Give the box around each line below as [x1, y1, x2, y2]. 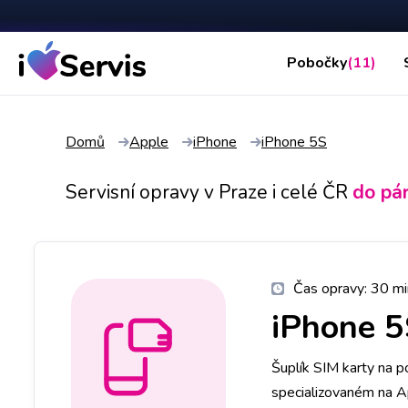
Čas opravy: [293, 278, 371, 299]
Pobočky [286, 53, 347, 74]
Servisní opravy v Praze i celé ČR [66, 178, 348, 205]
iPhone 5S [261, 131, 327, 152]
